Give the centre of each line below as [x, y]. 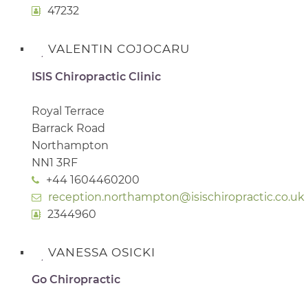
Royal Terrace [68, 111]
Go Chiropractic [76, 280]
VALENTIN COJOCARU [119, 48]
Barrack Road [68, 128]
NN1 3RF [55, 162]
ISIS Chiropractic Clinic [96, 76]
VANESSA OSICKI [102, 252]
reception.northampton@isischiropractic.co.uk [176, 197]
